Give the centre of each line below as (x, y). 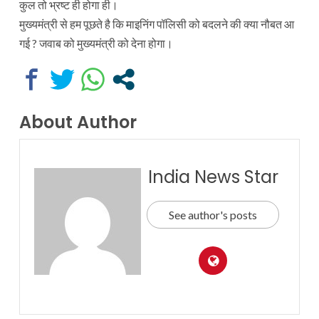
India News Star (213, 177)
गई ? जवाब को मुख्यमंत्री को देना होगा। (96, 43)
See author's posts (213, 214)
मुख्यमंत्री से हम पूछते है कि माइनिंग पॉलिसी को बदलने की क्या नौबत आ (157, 23)
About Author (78, 122)
